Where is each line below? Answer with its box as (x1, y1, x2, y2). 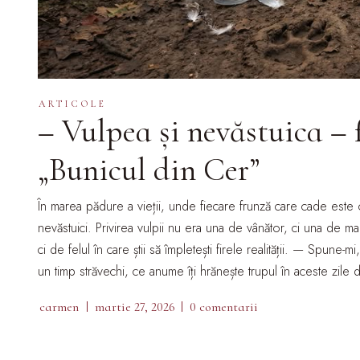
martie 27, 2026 (95, 298, 175, 315)
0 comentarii (190, 298, 258, 315)
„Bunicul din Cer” (38, 149, 260, 189)
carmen (39, 298, 79, 315)
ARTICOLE (39, 97, 107, 109)
